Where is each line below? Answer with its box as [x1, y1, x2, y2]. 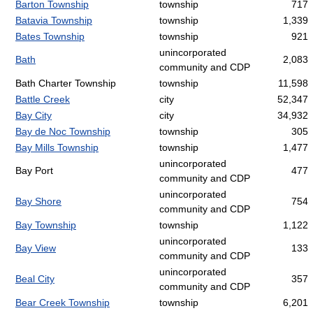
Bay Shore [15, 196, 61, 208]
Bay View [15, 242, 56, 254]
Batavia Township [15, 15, 92, 27]
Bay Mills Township [15, 142, 99, 154]
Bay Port [15, 165, 53, 177]
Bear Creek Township [15, 297, 110, 309]
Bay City [15, 110, 52, 122]
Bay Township [15, 219, 76, 231]
